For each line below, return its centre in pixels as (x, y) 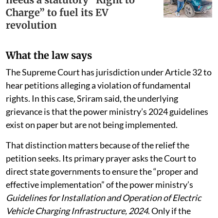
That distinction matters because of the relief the (98, 145)
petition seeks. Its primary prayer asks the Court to (101, 158)
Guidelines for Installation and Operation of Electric (103, 197)
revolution (34, 25)
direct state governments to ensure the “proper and (102, 171)
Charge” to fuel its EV (57, 12)
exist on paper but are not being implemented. (92, 124)
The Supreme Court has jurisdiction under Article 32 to (109, 72)
